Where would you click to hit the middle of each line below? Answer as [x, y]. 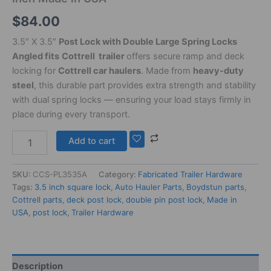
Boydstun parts [215, 187]
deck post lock [94, 200]
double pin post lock [164, 200]
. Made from [167, 71]
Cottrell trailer [94, 57]
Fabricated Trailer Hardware [190, 175]
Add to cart [91, 141]
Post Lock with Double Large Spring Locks [148, 42]
